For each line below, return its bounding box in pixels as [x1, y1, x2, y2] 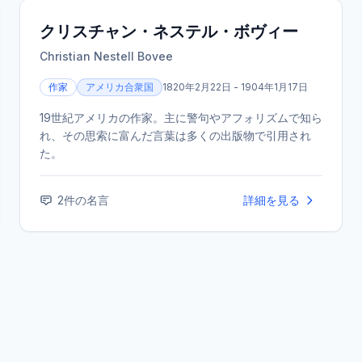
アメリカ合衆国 [86, 81, 154, 93]
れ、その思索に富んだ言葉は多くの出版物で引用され [40, 128, 311, 142]
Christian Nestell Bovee [40, 49, 173, 63]
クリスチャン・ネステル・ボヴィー [40, 22, 298, 41]
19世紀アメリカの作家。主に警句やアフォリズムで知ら [40, 111, 322, 124]
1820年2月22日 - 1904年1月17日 [162, 81, 308, 93]
